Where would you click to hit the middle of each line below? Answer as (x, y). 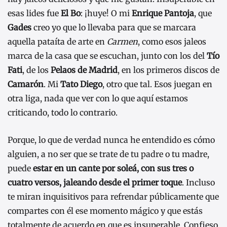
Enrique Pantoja (163, 13)
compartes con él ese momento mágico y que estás (105, 211)
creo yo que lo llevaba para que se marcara (115, 28)
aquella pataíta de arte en (57, 42)
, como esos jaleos (172, 42)
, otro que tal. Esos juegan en (157, 84)
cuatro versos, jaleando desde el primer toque (95, 182)
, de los (36, 70)
